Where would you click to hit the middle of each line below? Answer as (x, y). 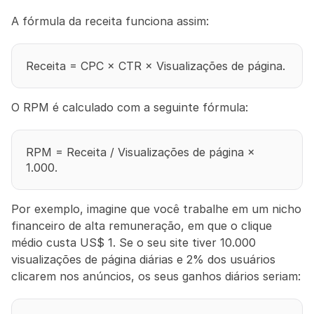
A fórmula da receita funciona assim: (110, 21)
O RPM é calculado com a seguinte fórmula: (130, 107)
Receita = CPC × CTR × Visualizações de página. (156, 66)
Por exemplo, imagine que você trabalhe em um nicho (156, 209)
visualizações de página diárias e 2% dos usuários (143, 259)
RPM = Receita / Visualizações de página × (141, 152)
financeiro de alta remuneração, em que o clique (142, 226)
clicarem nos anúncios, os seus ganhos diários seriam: (156, 276)
